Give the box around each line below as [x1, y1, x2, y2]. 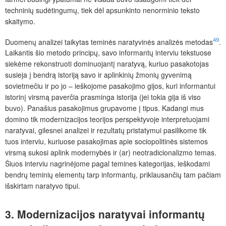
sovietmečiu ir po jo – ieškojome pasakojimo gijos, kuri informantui [5, 81, 215, 91]
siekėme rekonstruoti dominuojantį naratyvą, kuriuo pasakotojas [5, 59, 209, 69]
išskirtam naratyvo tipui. [5, 181, 80, 191]
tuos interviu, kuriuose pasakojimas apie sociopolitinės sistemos [5, 136, 208, 147]
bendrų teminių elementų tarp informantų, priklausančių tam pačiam [5, 169, 221, 180]
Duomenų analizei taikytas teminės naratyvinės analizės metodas [5, 36, 213, 47]
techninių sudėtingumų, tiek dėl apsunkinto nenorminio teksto [5, 5, 200, 15]
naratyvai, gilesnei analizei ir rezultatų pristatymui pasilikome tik [5, 125, 206, 136]
